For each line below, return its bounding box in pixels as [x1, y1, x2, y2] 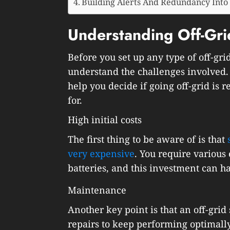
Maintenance [68, 183, 126, 196]
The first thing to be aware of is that [68, 132, 227, 145]
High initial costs [68, 113, 142, 126]
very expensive [68, 147, 135, 160]
